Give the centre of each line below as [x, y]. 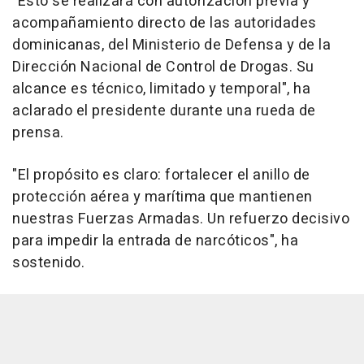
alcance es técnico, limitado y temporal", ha [161, 89]
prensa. [38, 133]
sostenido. [48, 263]
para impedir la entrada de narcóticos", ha [155, 241]
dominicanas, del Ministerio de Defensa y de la [171, 45]
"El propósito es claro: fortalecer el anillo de [161, 175]
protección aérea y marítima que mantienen [162, 197]
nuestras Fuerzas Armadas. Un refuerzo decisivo [181, 219]
